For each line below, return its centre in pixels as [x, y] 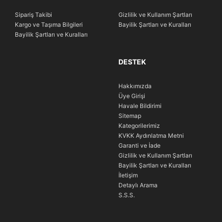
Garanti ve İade [139, 146]
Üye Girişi [132, 96]
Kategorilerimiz [139, 126]
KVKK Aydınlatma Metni [151, 136]
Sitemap [130, 116]
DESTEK [132, 62]
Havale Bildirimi [140, 106]
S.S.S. [127, 195]
